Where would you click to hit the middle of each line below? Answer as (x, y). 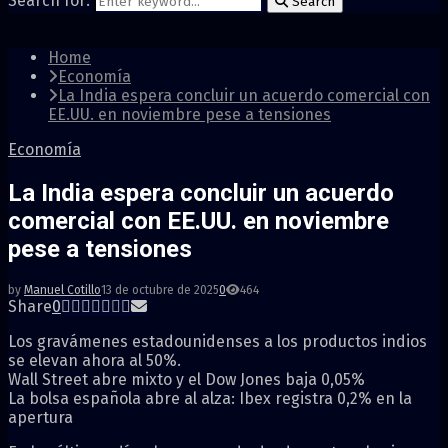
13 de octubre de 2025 (160, 289)
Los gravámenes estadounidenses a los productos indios (217, 341)
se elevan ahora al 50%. (94, 360)
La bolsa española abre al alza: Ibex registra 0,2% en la (210, 398)
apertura (40, 417)
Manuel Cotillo (62, 289)
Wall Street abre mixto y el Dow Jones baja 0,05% (186, 379)
